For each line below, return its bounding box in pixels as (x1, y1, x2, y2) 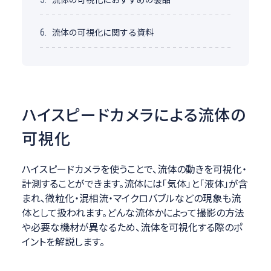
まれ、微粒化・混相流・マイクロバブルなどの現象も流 (21, 191, 241, 206)
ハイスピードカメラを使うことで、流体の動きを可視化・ (21, 162, 247, 177)
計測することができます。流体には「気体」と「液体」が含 (21, 176, 248, 191)
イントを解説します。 (21, 234, 105, 249)
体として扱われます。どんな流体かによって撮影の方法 (21, 205, 244, 220)
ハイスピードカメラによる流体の (21, 103, 247, 126)
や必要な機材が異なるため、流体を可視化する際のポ (21, 220, 243, 235)
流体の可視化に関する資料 (51, 26, 154, 39)
